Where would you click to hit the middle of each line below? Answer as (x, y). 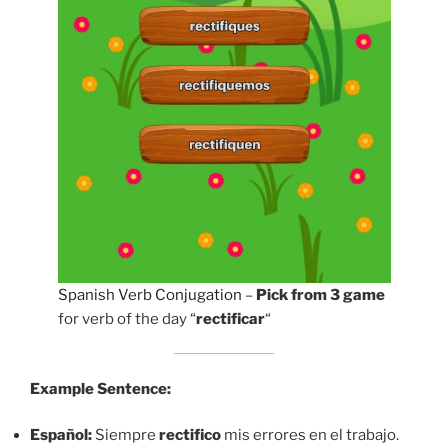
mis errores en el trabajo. (310, 435)
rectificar (230, 318)
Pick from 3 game (320, 294)
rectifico (190, 435)
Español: (61, 435)
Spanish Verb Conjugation (149, 294)
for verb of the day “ (126, 318)
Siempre (125, 435)
